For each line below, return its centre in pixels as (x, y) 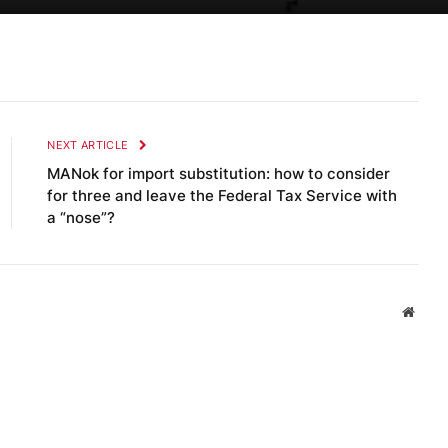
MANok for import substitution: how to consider (219, 174)
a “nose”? (81, 218)
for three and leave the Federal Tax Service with (222, 196)
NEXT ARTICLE (89, 145)
